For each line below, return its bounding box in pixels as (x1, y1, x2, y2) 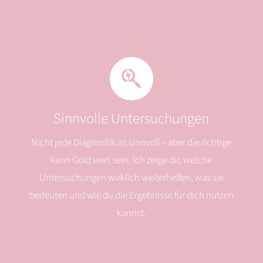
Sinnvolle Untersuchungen (53, 108, 210, 130)
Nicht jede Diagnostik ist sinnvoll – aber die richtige (31, 136, 232, 150)
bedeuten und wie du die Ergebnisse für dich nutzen (29, 188, 234, 203)
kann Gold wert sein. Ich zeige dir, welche (50, 153, 213, 168)
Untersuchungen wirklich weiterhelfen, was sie (39, 171, 224, 186)
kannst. (116, 206, 146, 221)
